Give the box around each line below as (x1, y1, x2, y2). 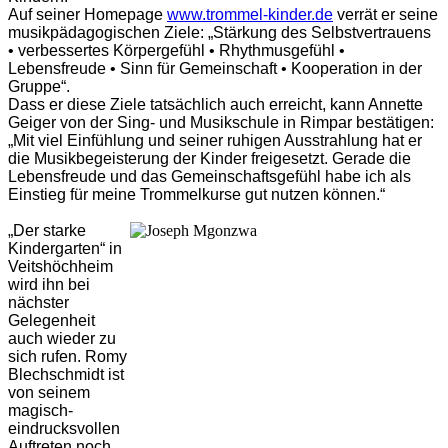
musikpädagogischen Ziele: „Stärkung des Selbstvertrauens (8, 24, 431, 42)
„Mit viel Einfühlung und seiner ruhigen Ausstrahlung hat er (8, 132, 422, 150)
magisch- (8, 402, 73, 420)
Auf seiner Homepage (8, 6, 167, 24)
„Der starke (8, 222, 86, 240)
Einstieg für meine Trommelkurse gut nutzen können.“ (8, 186, 385, 204)
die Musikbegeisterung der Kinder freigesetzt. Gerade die (8, 150, 411, 168)
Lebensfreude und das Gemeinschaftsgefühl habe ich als (8, 168, 411, 186)
